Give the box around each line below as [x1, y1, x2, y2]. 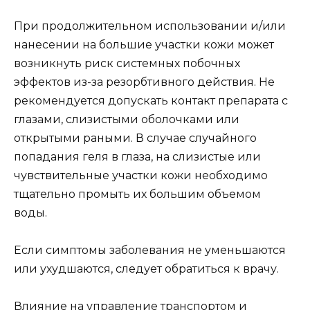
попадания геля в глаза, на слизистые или [14, 149, 261, 163]
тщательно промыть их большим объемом [14, 187, 261, 201]
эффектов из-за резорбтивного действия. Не [14, 75, 275, 89]
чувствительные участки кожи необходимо [14, 168, 268, 182]
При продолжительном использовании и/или [14, 19, 286, 33]
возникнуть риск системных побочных [14, 56, 240, 70]
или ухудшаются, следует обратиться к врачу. [14, 262, 279, 275]
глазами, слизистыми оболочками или [14, 112, 239, 126]
